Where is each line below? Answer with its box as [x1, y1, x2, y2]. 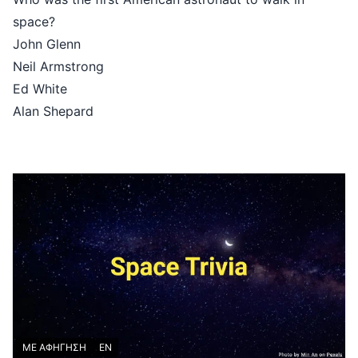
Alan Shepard [13, 103, 93, 120]
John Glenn [13, 36, 81, 53]
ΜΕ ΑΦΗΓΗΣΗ [22, 341, 86, 354]
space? [13, 14, 55, 30]
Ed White [13, 81, 67, 97]
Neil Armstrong [13, 58, 104, 75]
